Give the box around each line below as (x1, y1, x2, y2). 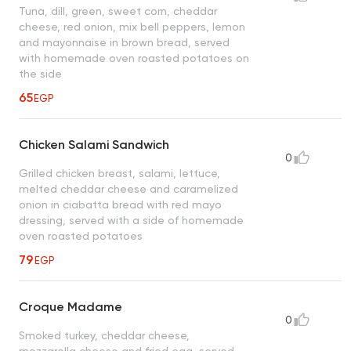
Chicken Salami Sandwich (19, 137, 169, 153)
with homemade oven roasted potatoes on (19, 52, 249, 65)
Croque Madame (19, 299, 122, 315)
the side (19, 67, 62, 81)
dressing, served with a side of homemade (19, 214, 244, 227)
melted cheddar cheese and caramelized (19, 183, 238, 196)
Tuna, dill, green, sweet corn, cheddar (19, 5, 217, 18)
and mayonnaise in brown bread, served (19, 36, 230, 49)
